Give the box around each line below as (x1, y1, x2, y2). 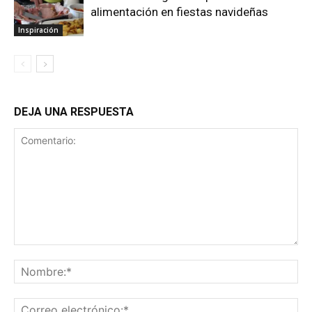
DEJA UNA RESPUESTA (14, 105, 134, 119)
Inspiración (18, 24, 58, 35)
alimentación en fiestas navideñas (91, 5, 268, 19)
